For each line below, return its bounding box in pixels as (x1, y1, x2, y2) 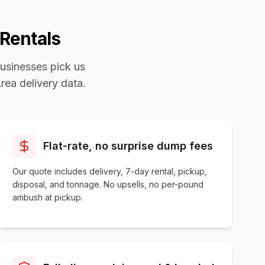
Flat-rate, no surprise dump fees (43, 140, 214, 152)
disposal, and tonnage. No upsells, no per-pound (12, 179, 204, 189)
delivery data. (17, 77, 86, 89)
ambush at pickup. (12, 192, 83, 202)
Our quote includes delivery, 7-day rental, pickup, (12, 166, 208, 176)
